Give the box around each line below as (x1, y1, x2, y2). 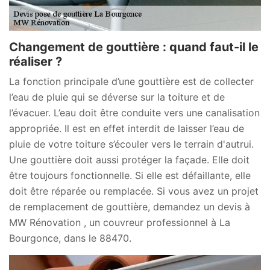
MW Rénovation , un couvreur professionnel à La (9, 216, 230, 228)
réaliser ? (9, 54, 62, 69)
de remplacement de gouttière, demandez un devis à (9, 200, 250, 213)
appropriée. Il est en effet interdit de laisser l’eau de (9, 122, 244, 134)
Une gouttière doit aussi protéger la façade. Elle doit (9, 153, 250, 166)
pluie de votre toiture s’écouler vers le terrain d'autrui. (9, 137, 254, 150)
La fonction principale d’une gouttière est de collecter (9, 75, 254, 87)
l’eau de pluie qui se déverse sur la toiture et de (9, 90, 225, 103)
